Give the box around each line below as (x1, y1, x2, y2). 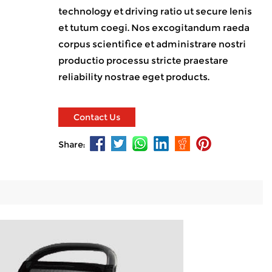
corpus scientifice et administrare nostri (58, 38, 246, 50)
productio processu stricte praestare (58, 55, 228, 66)
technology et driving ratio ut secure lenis (58, 5, 252, 17)
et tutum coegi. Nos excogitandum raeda (58, 22, 250, 33)
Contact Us (73, 112, 120, 123)
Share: (58, 138, 85, 150)
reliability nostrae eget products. (58, 71, 209, 83)
